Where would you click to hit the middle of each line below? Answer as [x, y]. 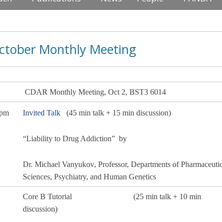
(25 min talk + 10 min [167, 197]
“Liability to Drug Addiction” [70, 139]
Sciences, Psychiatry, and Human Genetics [89, 177]
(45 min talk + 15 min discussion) [119, 113]
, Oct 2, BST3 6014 [135, 92]
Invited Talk [42, 113]
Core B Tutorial [78, 197]
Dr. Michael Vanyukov [58, 165]
